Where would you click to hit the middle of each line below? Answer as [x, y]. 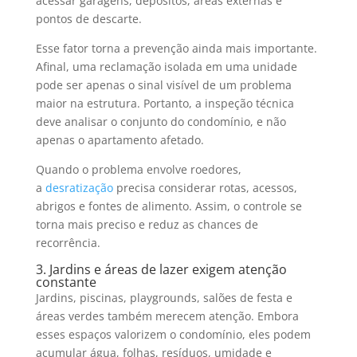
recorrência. [68, 242]
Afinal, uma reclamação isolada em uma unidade [166, 66]
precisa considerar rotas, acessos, [205, 187]
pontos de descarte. [88, 18]
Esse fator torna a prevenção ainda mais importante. [176, 48]
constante [66, 282]
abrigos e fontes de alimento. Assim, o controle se [169, 206]
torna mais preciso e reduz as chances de [147, 224]
